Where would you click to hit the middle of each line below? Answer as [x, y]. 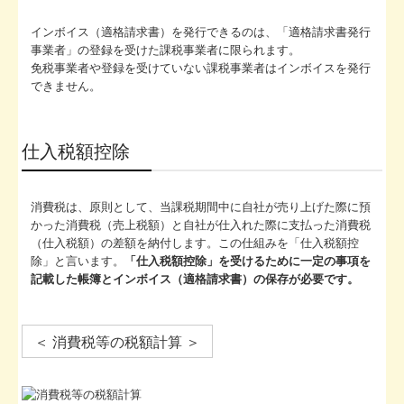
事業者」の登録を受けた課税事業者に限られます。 [166, 50]
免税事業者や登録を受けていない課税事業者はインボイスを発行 [201, 69]
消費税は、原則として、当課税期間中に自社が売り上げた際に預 [201, 207]
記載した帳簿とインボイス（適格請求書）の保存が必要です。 [195, 280]
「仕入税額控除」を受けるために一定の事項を [248, 262]
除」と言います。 [78, 262]
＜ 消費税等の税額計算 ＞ [118, 343]
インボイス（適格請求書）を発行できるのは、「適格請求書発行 [201, 32]
